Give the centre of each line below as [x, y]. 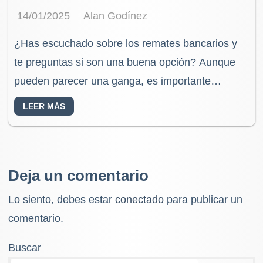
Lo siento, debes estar [61, 199]
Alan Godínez [115, 16]
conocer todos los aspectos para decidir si [113, 100]
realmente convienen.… [70, 118]
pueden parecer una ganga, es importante [113, 81]
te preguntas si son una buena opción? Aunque [125, 62]
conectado [139, 199]
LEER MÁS [44, 107]
